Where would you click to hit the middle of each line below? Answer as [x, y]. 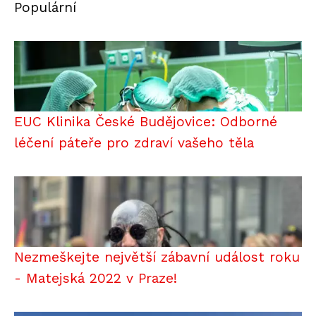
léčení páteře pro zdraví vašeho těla [134, 142]
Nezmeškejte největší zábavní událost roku [157, 257]
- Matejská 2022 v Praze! [96, 278]
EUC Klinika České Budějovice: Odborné [146, 121]
